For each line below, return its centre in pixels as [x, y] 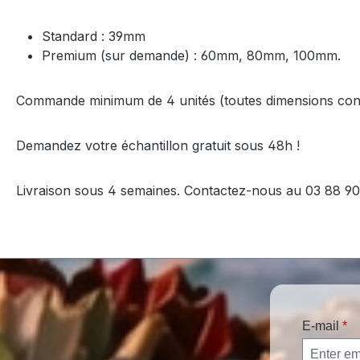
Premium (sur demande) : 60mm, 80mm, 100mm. [193, 55]
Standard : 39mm [96, 36]
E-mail [322, 326]
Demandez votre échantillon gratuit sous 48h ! [158, 145]
